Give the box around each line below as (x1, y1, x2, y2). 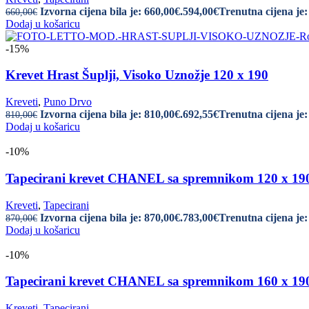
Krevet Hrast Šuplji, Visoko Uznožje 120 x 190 (6, 68, 268, 83)
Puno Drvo (43, 96, 92, 108)
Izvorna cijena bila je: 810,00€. (40, 108, 183, 121)
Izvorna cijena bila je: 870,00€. (40, 211, 183, 223)
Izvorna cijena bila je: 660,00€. (40, 5, 183, 17)
